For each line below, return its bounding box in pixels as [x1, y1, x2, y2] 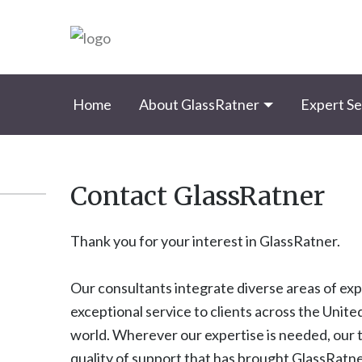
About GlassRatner [139, 95, 259, 113]
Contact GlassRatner [70, 180, 325, 213]
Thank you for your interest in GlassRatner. [70, 232, 340, 250]
